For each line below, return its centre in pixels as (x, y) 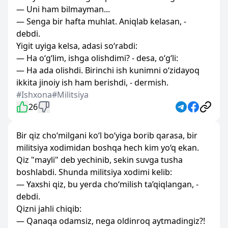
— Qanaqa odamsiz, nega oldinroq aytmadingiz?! (111, 221)
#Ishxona (34, 95)
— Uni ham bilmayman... (63, 9)
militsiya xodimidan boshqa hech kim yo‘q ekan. (108, 148)
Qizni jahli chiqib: (49, 209)
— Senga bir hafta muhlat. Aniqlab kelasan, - (101, 21)
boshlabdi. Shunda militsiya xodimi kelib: (94, 172)
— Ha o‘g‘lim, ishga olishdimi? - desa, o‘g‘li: (97, 58)
